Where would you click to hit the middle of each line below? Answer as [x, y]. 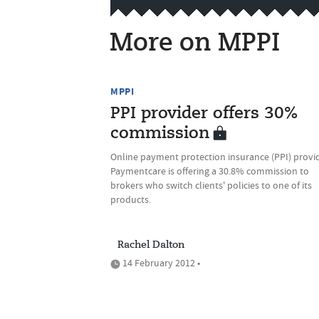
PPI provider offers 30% [204, 114]
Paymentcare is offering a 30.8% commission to [210, 171]
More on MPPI [195, 44]
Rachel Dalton [151, 245]
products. [131, 199]
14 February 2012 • [160, 263]
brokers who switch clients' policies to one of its [211, 185]
